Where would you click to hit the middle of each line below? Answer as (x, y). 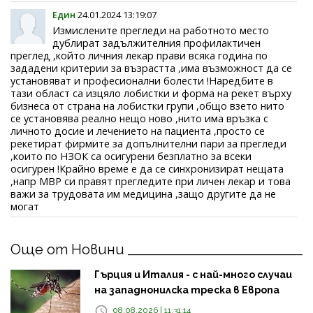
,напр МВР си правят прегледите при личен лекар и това (151, 181)
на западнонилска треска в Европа (187, 290)
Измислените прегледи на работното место (161, 30)
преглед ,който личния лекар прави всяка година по (139, 55)
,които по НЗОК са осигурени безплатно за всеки (131, 156)
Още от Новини (67, 249)
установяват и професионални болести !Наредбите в (142, 80)
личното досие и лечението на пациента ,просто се (138, 131)
